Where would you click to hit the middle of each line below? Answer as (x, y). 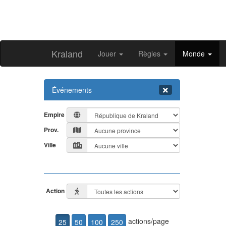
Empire (54, 115)
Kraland (67, 53)
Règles (150, 53)
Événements (72, 90)
